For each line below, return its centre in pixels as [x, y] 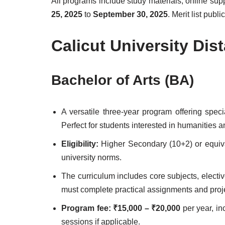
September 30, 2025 [130, 14]
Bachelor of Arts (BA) [123, 80]
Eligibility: [80, 144]
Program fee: [86, 208]
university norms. [91, 157]
